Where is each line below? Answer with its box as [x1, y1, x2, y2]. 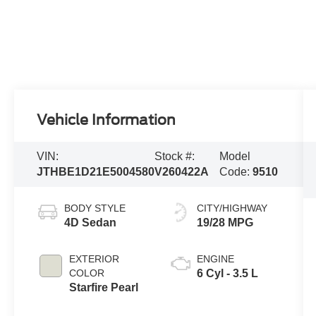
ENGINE [196, 253, 234, 265]
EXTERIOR [69, 253, 120, 265]
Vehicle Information [37, 111, 176, 128]
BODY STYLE [64, 202, 126, 214]
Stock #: [154, 150, 195, 162]
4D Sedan [64, 216, 117, 229]
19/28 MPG [196, 216, 253, 229]
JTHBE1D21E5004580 [37, 165, 155, 178]
